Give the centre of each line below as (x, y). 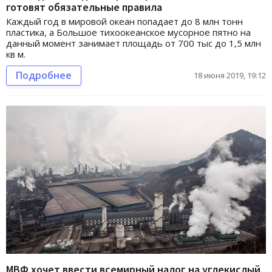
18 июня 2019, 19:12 (230, 75)
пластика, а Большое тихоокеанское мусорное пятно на (128, 32)
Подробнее (44, 75)
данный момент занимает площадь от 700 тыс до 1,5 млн (134, 43)
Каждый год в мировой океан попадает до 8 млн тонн (124, 21)
